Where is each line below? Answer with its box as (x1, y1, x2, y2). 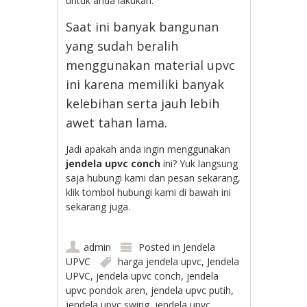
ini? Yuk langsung (160, 157, 238, 171)
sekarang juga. (66, 200, 131, 214)
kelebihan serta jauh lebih (66, 95, 220, 112)
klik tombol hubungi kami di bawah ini (66, 186, 232, 199)
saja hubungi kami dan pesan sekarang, (66, 171, 241, 185)
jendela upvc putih (151, 284, 232, 297)
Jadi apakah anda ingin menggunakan (66, 143, 231, 156)
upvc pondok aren (66, 284, 146, 297)
